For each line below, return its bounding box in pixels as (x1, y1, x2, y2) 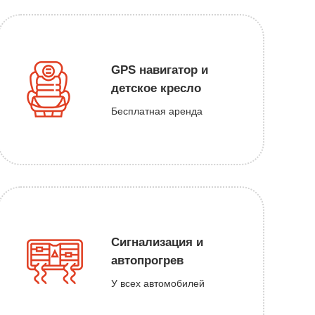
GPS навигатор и (110, 63, 208, 77)
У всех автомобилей (110, 277, 205, 289)
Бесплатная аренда (110, 105, 202, 117)
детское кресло (110, 81, 201, 95)
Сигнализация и (110, 235, 203, 249)
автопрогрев (110, 253, 184, 267)
